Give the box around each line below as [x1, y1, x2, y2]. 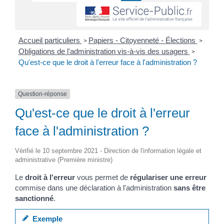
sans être [173, 183, 205, 192]
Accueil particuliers [18, 36, 82, 45]
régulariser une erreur [130, 173, 206, 182]
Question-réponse [18, 90, 67, 98]
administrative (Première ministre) [15, 156, 112, 164]
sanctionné [15, 194, 53, 203]
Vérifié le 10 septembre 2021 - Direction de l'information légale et [15, 147, 201, 155]
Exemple [28, 214, 63, 223]
